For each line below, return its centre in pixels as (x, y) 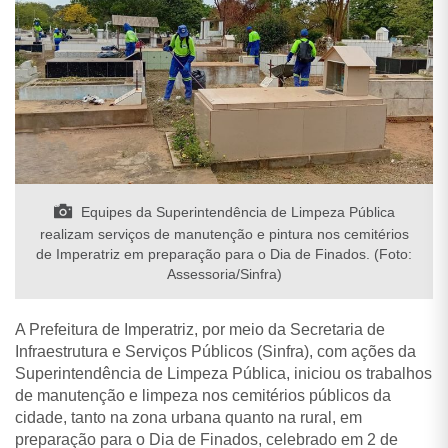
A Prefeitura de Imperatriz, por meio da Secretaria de (200, 329)
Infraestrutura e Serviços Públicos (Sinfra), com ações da (215, 351)
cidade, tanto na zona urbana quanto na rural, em (188, 417)
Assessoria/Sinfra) (224, 273)
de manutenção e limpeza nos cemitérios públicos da (203, 395)
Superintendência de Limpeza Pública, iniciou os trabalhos (223, 373)
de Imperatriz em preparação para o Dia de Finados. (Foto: (224, 253)
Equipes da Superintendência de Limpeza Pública (235, 211)
